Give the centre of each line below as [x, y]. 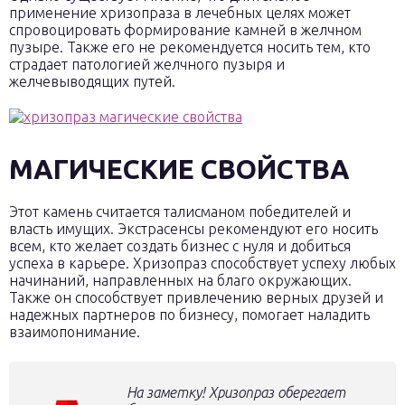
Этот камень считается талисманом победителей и [180, 212]
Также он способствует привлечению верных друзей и [196, 297]
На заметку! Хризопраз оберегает [236, 392]
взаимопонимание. [75, 332]
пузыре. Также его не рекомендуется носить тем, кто [190, 47]
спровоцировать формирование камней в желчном [185, 30]
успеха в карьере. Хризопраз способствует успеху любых [202, 263]
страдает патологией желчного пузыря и [147, 64]
